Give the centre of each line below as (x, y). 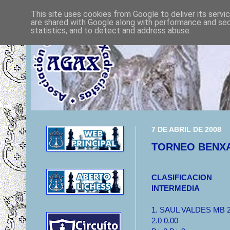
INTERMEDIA (176, 188)
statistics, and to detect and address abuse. (111, 31)
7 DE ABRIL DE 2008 (186, 130)
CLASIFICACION (182, 178)
